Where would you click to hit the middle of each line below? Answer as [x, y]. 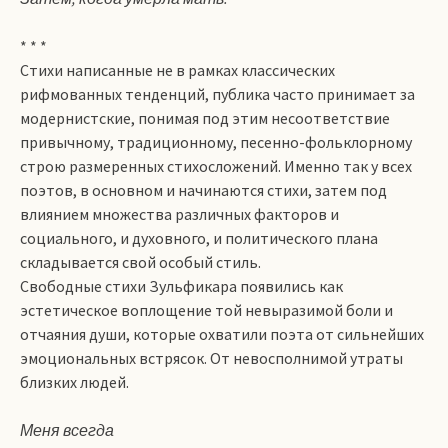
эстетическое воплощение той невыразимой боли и [206, 310]
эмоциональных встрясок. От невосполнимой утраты [211, 358]
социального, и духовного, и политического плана [199, 238]
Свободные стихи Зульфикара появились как [181, 286]
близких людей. [74, 382]
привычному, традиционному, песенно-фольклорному [216, 142]
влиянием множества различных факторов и [179, 214]
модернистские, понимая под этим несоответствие [205, 118]
